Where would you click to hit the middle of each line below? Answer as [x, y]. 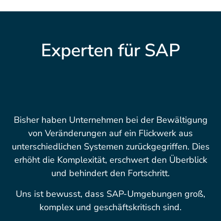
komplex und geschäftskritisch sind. [110, 207]
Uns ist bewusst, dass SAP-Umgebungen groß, [110, 194]
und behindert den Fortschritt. [110, 173]
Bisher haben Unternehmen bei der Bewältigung [110, 120]
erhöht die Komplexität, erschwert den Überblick [110, 160]
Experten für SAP [110, 51]
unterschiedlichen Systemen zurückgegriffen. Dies [110, 147]
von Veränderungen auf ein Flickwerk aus [110, 133]
